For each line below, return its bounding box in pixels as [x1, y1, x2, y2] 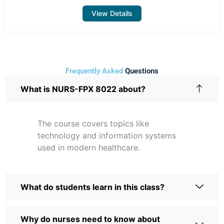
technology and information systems [37, 130, 176, 140]
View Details [91, 8, 132, 17]
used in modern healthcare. [37, 142, 140, 152]
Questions [125, 66, 158, 75]
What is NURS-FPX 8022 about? [20, 83, 145, 94]
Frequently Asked [65, 66, 125, 75]
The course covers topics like [37, 118, 149, 128]
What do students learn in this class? [20, 181, 164, 192]
